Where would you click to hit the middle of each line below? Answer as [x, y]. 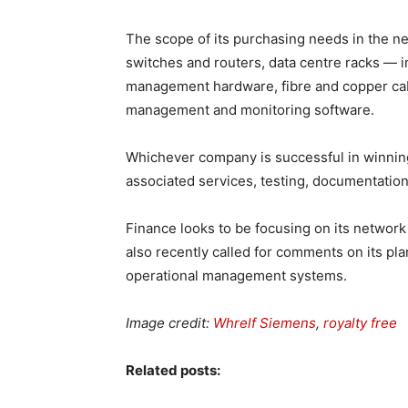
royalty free [360, 323]
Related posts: [173, 370]
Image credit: [169, 323]
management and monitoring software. [250, 110]
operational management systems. [236, 275]
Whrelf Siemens [265, 323]
